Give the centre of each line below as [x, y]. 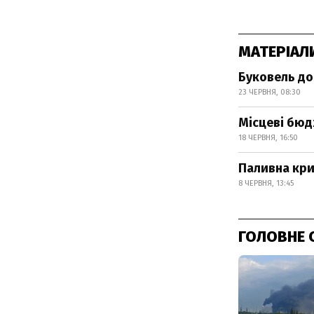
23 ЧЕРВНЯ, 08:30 [269, 92]
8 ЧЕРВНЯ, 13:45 [266, 183]
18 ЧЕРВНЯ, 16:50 [268, 137]
